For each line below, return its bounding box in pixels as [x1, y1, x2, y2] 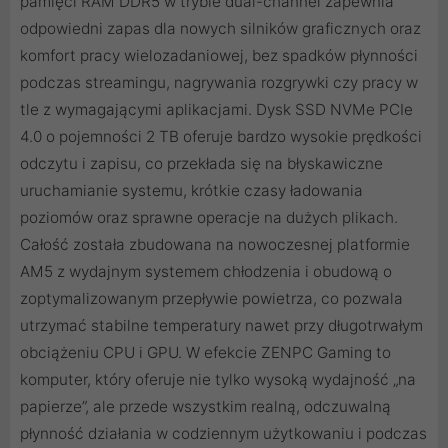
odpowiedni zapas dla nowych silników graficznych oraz [20, 19, 421, 39]
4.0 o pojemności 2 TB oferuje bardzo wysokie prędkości [20, 127, 422, 147]
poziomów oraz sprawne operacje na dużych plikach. [20, 208, 398, 228]
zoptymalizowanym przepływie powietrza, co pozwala [20, 289, 403, 309]
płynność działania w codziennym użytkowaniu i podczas [20, 424, 427, 444]
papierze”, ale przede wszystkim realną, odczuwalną [20, 397, 391, 417]
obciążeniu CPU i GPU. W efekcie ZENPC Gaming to [20, 343, 391, 363]
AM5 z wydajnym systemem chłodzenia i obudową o [20, 262, 392, 282]
